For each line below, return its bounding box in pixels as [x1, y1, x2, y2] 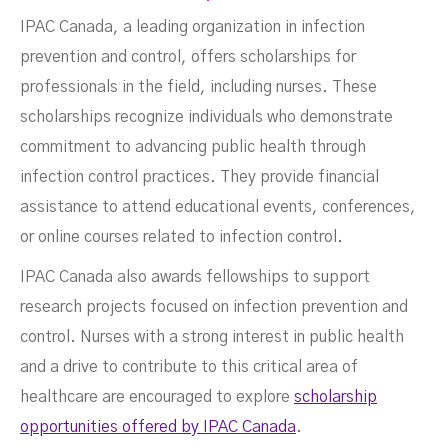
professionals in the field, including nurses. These [20, 79, 377, 96]
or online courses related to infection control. [20, 229, 343, 246]
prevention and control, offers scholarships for [20, 49, 356, 66]
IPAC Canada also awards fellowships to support [20, 269, 370, 286]
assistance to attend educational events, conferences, [20, 199, 416, 216]
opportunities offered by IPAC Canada [20, 419, 296, 436]
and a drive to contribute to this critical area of [20, 359, 358, 376]
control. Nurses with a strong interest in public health [20, 329, 404, 346]
